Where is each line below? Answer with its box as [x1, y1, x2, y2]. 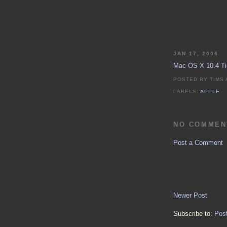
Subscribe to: [173, 210, 214, 218]
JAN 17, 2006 [173, 51, 219, 57]
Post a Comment [173, 139, 223, 147]
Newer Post [173, 192, 207, 200]
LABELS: [173, 89, 201, 95]
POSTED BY [173, 77, 210, 83]
